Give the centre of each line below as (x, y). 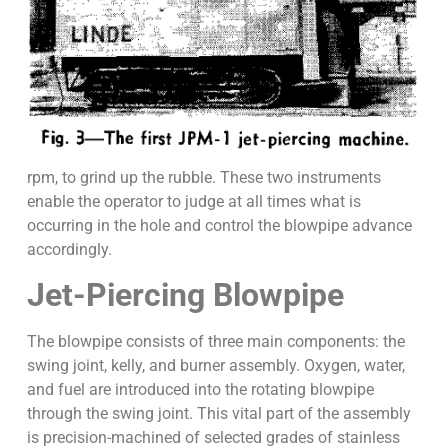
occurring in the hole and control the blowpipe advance (219, 225)
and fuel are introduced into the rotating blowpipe (200, 390)
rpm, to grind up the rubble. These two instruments (203, 177)
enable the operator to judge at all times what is (193, 201)
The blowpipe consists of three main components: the (215, 342)
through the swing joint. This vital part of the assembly (218, 414)
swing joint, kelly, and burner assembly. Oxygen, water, (215, 366)
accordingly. (69, 249)
